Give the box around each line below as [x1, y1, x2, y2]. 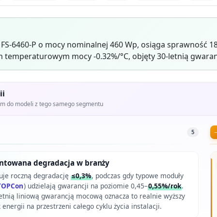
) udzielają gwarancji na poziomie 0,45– [23, 181, 148, 191]
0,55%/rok [148, 181, 181, 191]
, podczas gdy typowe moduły [91, 171, 184, 181]
